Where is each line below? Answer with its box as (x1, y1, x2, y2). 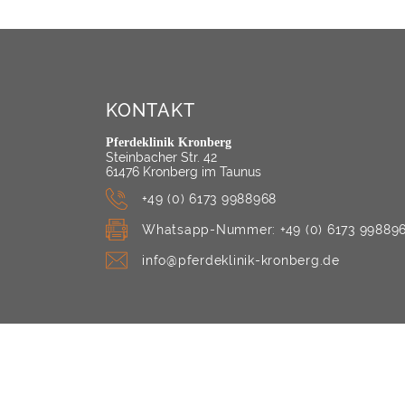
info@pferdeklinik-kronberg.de (142, 253, 340, 268)
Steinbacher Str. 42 (106, 150, 217, 165)
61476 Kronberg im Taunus (106, 165, 261, 179)
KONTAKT (106, 99, 195, 121)
